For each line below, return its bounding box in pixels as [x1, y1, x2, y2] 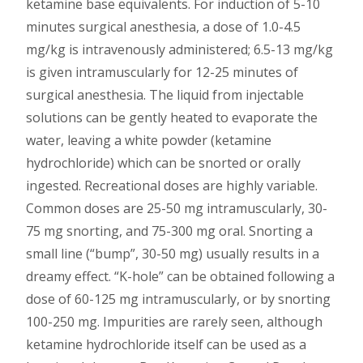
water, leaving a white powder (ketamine [26, 131, 271, 149]
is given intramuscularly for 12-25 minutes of [26, 63, 298, 81]
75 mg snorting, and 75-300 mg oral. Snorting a [26, 222, 313, 240]
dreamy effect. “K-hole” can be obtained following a [26, 267, 335, 285]
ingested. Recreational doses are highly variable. [26, 177, 318, 194]
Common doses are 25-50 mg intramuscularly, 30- [26, 199, 327, 217]
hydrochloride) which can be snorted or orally [26, 154, 301, 172]
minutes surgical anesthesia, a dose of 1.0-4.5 [26, 18, 301, 36]
